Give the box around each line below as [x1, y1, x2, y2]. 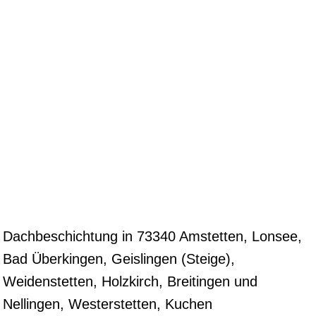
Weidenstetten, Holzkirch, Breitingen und [3, 273, 257, 289]
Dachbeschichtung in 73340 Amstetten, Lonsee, [3, 228, 302, 244]
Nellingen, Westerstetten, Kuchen [3, 296, 212, 312]
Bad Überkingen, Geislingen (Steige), [3, 250, 235, 267]
